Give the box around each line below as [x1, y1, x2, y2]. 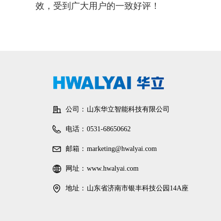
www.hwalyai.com [87, 165, 139, 172]
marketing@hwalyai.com [87, 145, 157, 152]
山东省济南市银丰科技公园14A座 [87, 184, 188, 192]
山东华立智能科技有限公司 [87, 106, 170, 113]
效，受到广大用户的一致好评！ [36, 1, 160, 11]
